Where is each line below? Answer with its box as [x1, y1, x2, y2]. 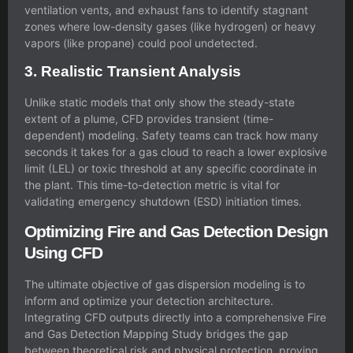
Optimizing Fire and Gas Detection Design [24, 222, 328, 241]
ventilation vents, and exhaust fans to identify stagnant [24, 2, 308, 17]
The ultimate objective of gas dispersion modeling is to [24, 277, 305, 292]
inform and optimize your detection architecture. [24, 294, 273, 308]
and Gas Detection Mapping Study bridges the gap [24, 327, 288, 341]
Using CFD [24, 243, 102, 262]
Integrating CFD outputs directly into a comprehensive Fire [24, 310, 326, 325]
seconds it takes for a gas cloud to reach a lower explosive [24, 144, 327, 158]
